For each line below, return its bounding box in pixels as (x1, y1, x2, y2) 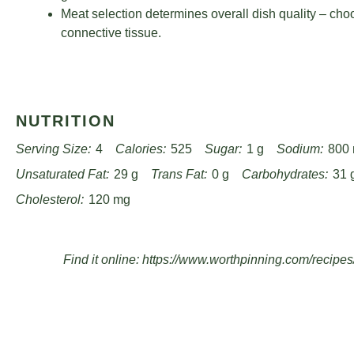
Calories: (115, 142, 166, 156)
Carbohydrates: (242, 168, 328, 181)
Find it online (62, 253, 136, 266)
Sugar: (205, 142, 242, 156)
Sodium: (277, 142, 323, 156)
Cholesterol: (16, 193, 84, 206)
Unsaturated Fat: (16, 168, 109, 181)
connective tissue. (61, 26, 161, 40)
